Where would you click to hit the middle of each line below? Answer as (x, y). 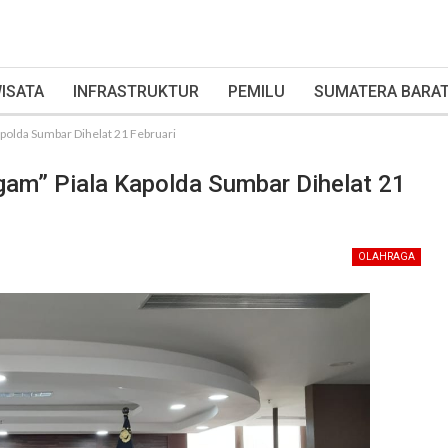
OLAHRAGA (386, 256)
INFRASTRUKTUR (136, 91)
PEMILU (256, 91)
